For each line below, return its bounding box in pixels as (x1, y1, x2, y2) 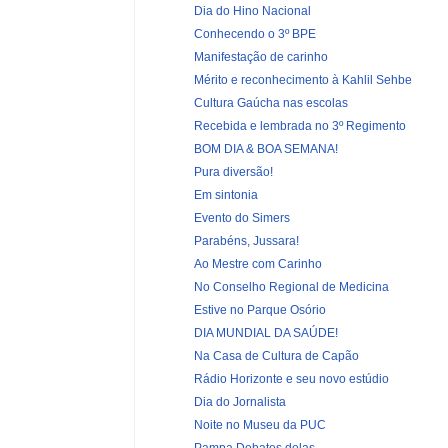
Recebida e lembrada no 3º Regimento (193, 118, 406, 133)
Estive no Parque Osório (193, 302, 326, 317)
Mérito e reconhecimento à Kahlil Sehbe (193, 72, 412, 87)
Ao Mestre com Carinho (193, 256, 322, 271)
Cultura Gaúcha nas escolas (193, 95, 348, 110)
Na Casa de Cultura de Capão (193, 348, 359, 363)
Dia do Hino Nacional (193, 3, 311, 18)
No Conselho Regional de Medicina (193, 279, 389, 294)
